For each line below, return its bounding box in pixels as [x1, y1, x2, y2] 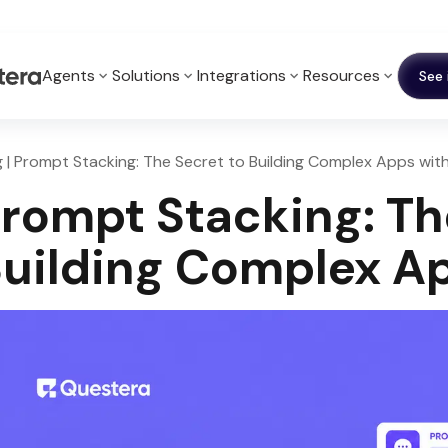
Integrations [197, 65, 286, 86]
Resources [303, 65, 380, 86]
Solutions [112, 65, 180, 86]
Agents [42, 65, 95, 86]
